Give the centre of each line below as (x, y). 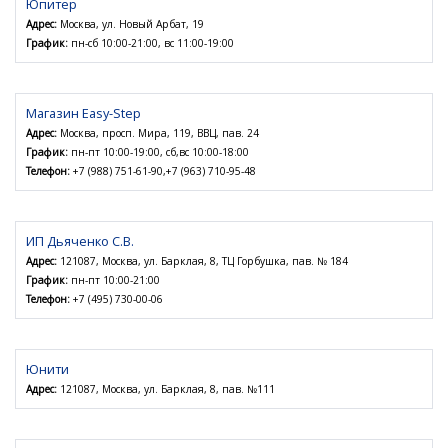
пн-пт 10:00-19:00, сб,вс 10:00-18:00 (158, 152)
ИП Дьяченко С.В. (80, 241)
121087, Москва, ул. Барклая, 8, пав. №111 (166, 389)
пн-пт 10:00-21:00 (114, 280)
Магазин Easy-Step (83, 113)
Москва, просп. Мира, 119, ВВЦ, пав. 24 (158, 133)
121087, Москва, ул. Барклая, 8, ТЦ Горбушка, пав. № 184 (202, 261)
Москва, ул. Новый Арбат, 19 (130, 24)
